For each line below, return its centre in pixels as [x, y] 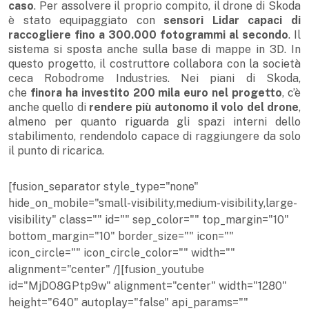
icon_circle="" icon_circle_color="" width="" [122, 253]
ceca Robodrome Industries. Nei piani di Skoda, [154, 79]
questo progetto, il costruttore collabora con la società [154, 64]
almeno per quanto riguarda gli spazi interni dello [154, 122]
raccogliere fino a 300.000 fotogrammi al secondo [148, 35]
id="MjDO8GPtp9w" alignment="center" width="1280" [148, 286]
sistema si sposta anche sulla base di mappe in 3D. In [154, 50]
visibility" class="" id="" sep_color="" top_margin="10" [149, 220]
